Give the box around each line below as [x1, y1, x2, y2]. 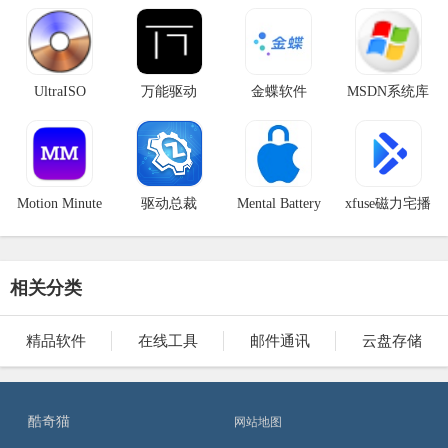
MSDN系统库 [347, 83, 430, 99]
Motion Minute [17, 195, 103, 211]
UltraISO [33, 83, 86, 99]
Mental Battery [236, 195, 321, 211]
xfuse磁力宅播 [345, 195, 432, 211]
